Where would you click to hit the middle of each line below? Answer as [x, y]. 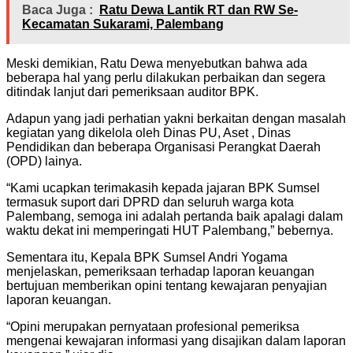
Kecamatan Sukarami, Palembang [123, 24]
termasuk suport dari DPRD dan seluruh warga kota [150, 202]
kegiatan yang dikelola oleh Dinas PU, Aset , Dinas [149, 132]
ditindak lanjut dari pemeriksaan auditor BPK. [132, 91]
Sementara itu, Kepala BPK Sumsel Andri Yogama [147, 257]
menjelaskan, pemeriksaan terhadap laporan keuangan [160, 271]
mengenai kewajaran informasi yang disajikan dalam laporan [176, 340]
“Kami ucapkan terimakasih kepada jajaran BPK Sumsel [163, 188]
